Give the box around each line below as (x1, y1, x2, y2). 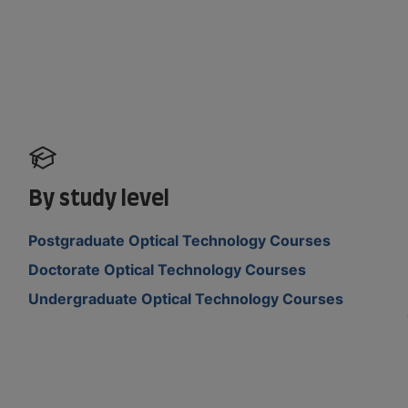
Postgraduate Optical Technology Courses (28, 230, 331, 250)
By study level (28, 179, 170, 214)
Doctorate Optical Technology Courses (28, 260, 307, 279)
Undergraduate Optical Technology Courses (28, 289, 344, 308)
